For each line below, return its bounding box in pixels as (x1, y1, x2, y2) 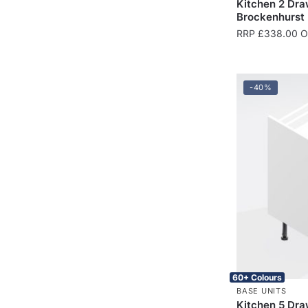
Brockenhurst (236, 10, 305, 23)
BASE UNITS (236, 285, 287, 296)
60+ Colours (232, 272, 283, 283)
